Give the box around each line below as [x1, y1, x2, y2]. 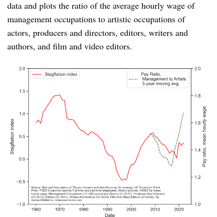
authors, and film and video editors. [7, 40, 132, 52]
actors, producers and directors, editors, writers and [7, 26, 188, 38]
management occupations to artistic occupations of [7, 13, 185, 25]
